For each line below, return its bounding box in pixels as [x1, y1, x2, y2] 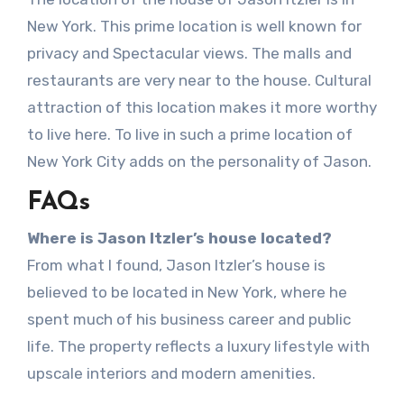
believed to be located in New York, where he [26, 283, 347, 302]
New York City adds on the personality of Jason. [26, 151, 372, 170]
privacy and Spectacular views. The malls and [26, 43, 352, 62]
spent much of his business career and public [26, 310, 351, 329]
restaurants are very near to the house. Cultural [26, 70, 372, 89]
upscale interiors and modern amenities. [26, 364, 316, 383]
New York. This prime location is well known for [26, 16, 362, 35]
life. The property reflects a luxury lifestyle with [26, 337, 370, 356]
